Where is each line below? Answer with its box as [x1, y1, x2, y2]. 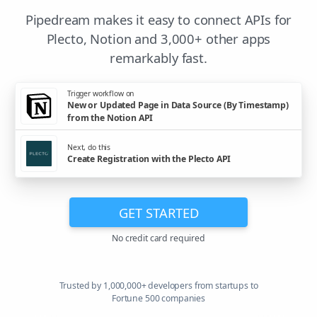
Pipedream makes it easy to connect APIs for [25, 11, 292, 29]
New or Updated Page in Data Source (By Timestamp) [67, 98, 289, 111]
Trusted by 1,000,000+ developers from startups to [59, 279, 258, 292]
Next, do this [67, 142, 111, 152]
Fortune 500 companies [112, 292, 205, 305]
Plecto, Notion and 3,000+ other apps [46, 30, 271, 48]
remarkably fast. [110, 49, 207, 67]
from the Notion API [67, 111, 154, 124]
